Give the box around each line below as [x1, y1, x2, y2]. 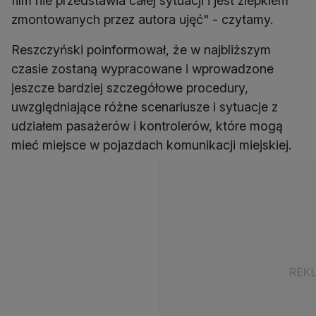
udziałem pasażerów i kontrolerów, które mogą [11, 119, 283, 134]
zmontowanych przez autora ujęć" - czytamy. [11, 12, 273, 28]
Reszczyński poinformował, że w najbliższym [11, 42, 271, 58]
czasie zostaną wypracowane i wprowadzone [11, 61, 274, 77]
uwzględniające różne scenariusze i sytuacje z [11, 99, 278, 115]
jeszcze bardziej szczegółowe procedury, [11, 80, 248, 96]
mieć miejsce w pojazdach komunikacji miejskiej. [11, 138, 291, 153]
